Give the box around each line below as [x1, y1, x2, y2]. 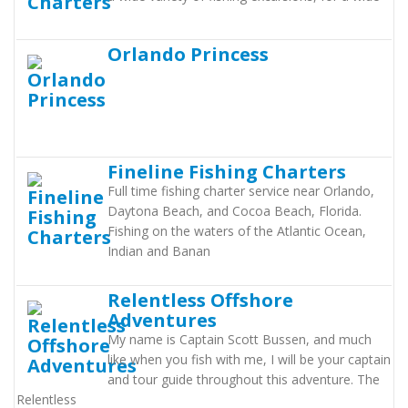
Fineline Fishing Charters [107, 158, 346, 184]
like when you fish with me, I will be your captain [107, 351, 391, 368]
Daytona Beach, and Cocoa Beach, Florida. [107, 202, 362, 219]
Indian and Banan [107, 242, 210, 260]
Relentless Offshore [107, 287, 293, 312]
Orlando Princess [107, 41, 269, 66]
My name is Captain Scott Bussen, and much [107, 331, 372, 348]
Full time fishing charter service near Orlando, [107, 182, 374, 199]
